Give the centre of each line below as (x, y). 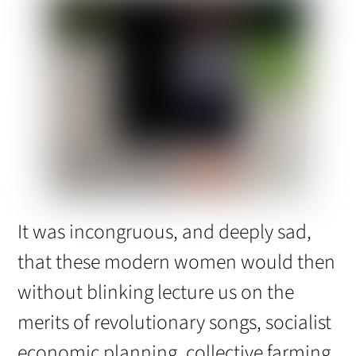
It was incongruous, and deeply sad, (165, 232)
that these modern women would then (177, 263)
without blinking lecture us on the (156, 293)
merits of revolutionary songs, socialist (175, 323)
